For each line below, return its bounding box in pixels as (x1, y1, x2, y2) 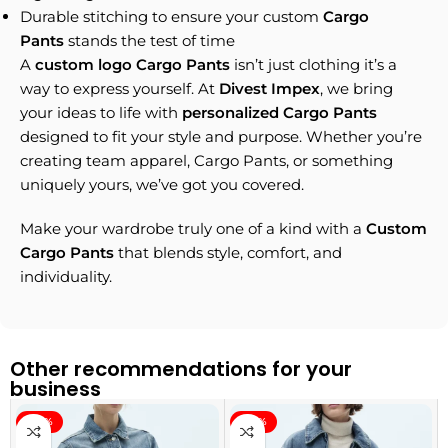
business (10, 375, 101, 403)
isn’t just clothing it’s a (234, 55, 397, 74)
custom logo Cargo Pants (35, 55, 234, 74)
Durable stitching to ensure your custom (20, 7, 323, 26)
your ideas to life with (20, 103, 182, 122)
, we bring (320, 79, 393, 98)
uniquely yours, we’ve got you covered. (20, 175, 304, 194)
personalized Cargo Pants (182, 103, 377, 122)
